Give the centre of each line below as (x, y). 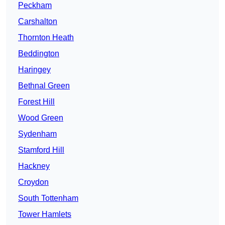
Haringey (34, 70)
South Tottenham (48, 198)
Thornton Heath (46, 38)
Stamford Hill (41, 150)
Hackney (34, 166)
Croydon (33, 182)
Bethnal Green (44, 86)
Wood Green (41, 118)
